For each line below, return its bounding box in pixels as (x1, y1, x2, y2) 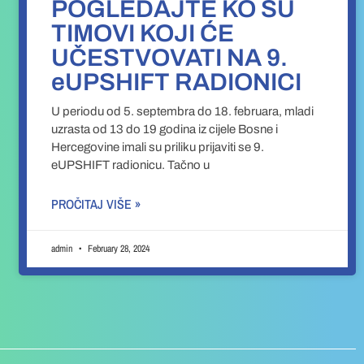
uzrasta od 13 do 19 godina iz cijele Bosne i (51, 123, 279, 136)
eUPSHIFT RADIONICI (51, 69, 302, 96)
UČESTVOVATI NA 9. (51, 45, 288, 71)
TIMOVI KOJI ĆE (51, 20, 235, 47)
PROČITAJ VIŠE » (51, 195, 141, 214)
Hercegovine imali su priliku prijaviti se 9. (51, 141, 265, 154)
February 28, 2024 (85, 242, 150, 256)
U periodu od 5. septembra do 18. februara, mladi (51, 105, 314, 119)
